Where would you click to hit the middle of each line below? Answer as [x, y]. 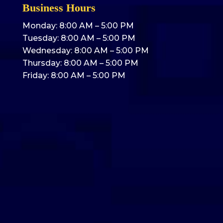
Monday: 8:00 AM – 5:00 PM [78, 26]
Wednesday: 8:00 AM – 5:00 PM [85, 51]
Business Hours [59, 8]
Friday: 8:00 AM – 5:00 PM [74, 76]
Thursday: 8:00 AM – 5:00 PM [80, 63]
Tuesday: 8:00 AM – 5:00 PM [79, 38]
